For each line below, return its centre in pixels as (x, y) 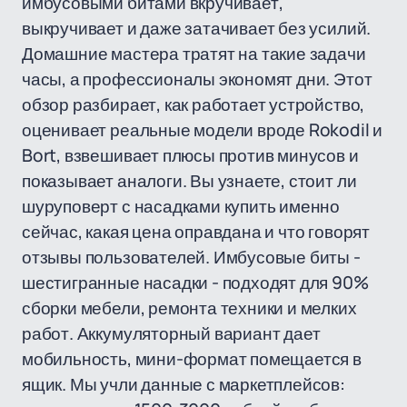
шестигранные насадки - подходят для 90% (195, 283)
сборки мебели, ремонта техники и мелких (189, 308)
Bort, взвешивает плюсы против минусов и (190, 155)
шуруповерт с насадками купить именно (181, 206)
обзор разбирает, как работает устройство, (194, 104)
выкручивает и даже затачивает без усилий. (197, 28)
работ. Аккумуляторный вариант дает (171, 333)
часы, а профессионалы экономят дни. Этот (197, 79)
